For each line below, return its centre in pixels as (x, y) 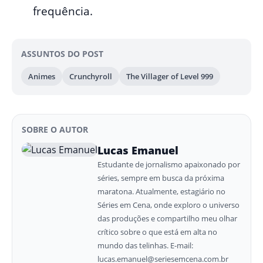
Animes (42, 76)
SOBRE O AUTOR (55, 129)
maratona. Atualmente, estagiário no (161, 191)
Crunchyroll (91, 76)
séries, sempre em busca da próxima (161, 178)
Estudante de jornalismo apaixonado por (169, 164)
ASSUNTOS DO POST (62, 53)
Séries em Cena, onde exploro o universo (168, 205)
